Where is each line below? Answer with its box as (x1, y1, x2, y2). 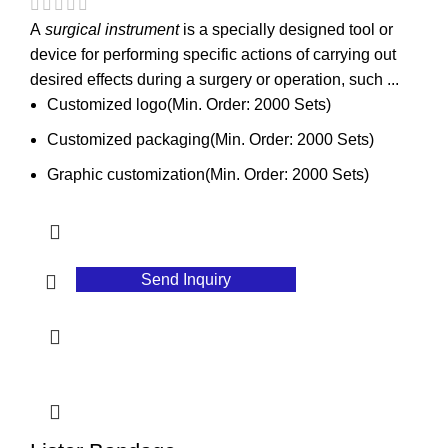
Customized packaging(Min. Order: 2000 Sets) (47, 131, 374, 149)
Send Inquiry (141, 271, 232, 289)
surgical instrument (45, 21, 179, 39)
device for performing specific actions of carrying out (30, 46, 396, 64)
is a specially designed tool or (179, 21, 393, 39)
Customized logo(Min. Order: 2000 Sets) (47, 96, 331, 114)
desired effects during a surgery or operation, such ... (30, 71, 399, 89)
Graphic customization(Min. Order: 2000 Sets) (47, 166, 369, 184)
